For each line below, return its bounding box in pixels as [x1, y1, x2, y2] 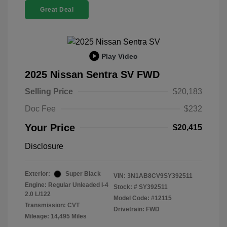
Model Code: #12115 [113, 195, 172, 202]
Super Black [65, 170, 101, 178]
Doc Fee [25, 104, 56, 113]
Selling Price [25, 87, 73, 96]
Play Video [101, 52, 138, 60]
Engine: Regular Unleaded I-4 [25, 181, 108, 189]
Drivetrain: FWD [113, 206, 160, 213]
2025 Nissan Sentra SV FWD [25, 69, 160, 81]
